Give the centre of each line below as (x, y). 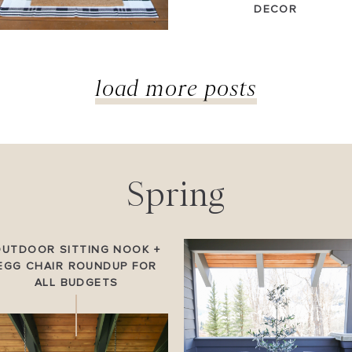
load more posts (176, 88)
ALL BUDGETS (76, 283)
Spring (176, 194)
